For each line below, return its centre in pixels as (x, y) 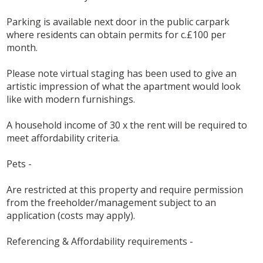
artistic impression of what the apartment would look (124, 86)
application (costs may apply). (71, 215)
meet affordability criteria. (63, 138)
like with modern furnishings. (71, 99)
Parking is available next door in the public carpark (118, 21)
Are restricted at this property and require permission (125, 189)
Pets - (19, 163)
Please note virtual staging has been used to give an (122, 73)
